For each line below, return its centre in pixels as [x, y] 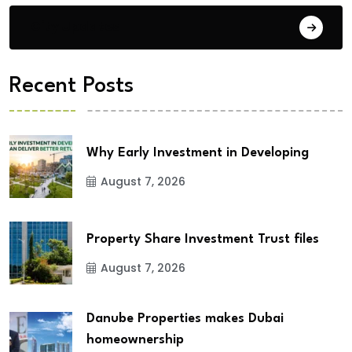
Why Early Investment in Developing [198, 152]
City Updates [75, 26]
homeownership [135, 340]
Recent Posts [71, 87]
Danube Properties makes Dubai [185, 319]
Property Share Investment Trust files [203, 239]
